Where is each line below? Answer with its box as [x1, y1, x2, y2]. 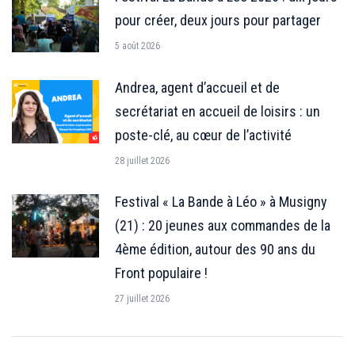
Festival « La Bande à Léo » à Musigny [115, 193, 327, 211]
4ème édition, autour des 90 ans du [115, 241, 315, 258]
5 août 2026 [115, 40, 160, 52]
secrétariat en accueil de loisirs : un [115, 103, 320, 120]
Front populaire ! [115, 265, 208, 282]
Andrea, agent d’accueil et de [115, 79, 280, 97]
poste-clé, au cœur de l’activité [115, 127, 292, 144]
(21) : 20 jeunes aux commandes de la [115, 217, 330, 235]
